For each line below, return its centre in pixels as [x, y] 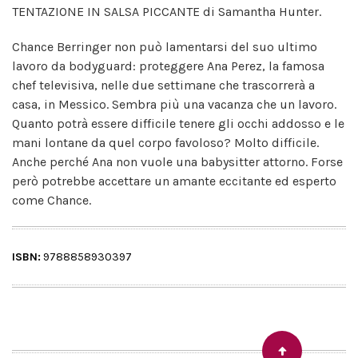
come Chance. [52, 200]
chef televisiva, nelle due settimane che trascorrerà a [163, 85]
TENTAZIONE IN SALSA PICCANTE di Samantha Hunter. [167, 11]
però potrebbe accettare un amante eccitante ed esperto [174, 181]
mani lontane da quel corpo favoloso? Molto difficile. [165, 142]
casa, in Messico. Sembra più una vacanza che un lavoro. [174, 104]
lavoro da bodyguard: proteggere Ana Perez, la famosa [168, 66]
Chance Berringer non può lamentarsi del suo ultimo [165, 46]
